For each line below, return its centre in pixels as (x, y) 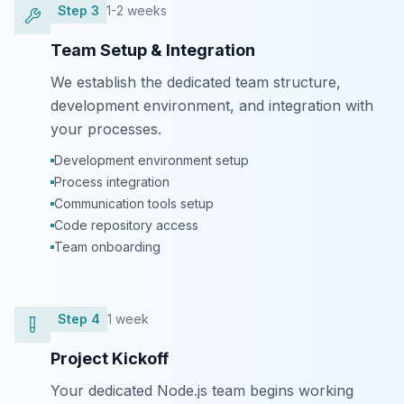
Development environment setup (151, 160)
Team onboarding (107, 247)
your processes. (106, 129)
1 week (128, 319)
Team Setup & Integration (153, 50)
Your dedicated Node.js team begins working (202, 390)
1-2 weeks (137, 10)
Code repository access (126, 225)
